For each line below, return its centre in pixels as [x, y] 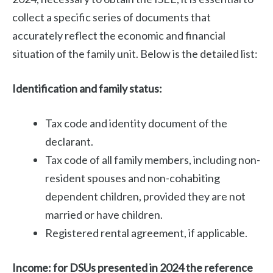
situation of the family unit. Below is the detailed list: [135, 54]
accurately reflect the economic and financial [119, 36]
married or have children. [104, 215]
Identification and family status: [87, 89]
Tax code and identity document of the [136, 123]
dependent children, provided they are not [145, 197]
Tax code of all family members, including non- [153, 160]
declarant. [69, 142]
